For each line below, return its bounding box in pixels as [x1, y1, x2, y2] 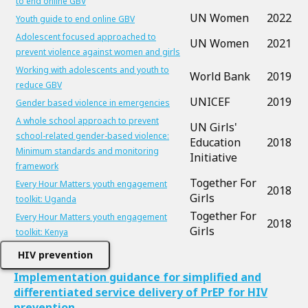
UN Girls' [190, 120, 237, 135]
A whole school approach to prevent [16, 115, 159, 126]
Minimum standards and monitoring [16, 145, 159, 157]
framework [16, 160, 58, 172]
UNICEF [190, 94, 230, 109]
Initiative [190, 150, 237, 165]
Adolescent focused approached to [16, 31, 156, 43]
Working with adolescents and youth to [16, 64, 169, 76]
